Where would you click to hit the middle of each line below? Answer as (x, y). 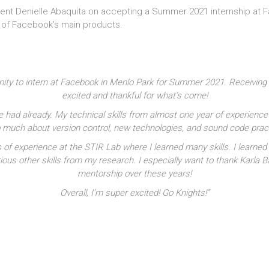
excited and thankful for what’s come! (134, 95)
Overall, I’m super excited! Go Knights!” (134, 192)
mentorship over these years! (134, 173)
